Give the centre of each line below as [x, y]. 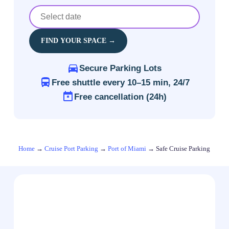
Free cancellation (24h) [121, 97]
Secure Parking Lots [121, 68]
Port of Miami [127, 148]
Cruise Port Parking [72, 148]
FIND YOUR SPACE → [78, 41]
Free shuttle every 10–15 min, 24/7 [120, 82]
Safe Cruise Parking [183, 148]
